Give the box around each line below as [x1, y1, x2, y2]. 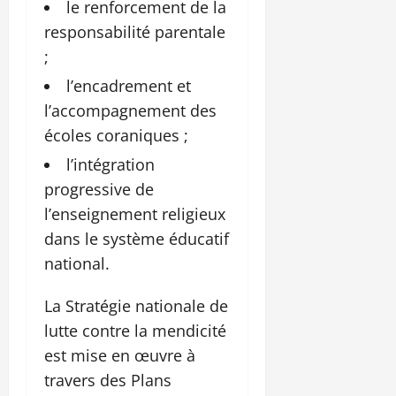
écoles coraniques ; [44, 125, 188, 147]
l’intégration [66, 154, 155, 176]
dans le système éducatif [44, 228, 229, 250]
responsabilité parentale [44, 21, 225, 43]
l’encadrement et [66, 75, 191, 97]
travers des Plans [44, 369, 171, 392]
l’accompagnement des [44, 100, 217, 122]
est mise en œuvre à [44, 345, 195, 367]
